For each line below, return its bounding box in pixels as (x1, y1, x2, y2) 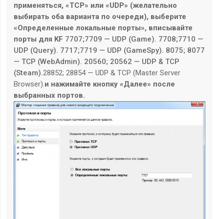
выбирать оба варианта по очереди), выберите (14, 12, 187, 21)
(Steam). (14, 68, 44, 77)
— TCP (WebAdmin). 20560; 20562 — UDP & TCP (14, 57, 180, 66)
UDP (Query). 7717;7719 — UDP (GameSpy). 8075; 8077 (14, 45, 205, 55)
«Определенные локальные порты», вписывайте (14, 23, 193, 32)
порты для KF (14, 34, 64, 44)
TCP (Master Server (117, 68, 181, 77)
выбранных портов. (14, 90, 86, 100)
